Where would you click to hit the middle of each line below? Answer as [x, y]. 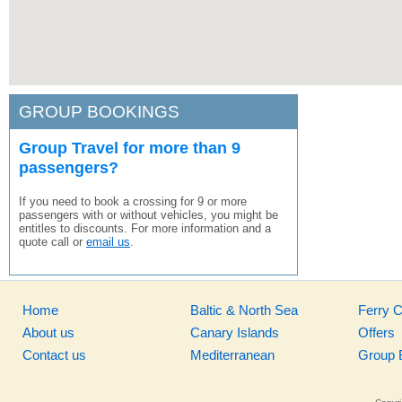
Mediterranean [232, 355]
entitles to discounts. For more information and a [145, 228]
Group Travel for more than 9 [130, 148]
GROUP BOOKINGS [99, 112]
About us [48, 332]
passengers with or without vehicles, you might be [149, 215]
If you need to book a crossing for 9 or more [133, 201]
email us [108, 242]
